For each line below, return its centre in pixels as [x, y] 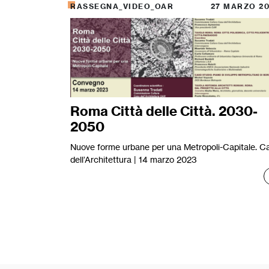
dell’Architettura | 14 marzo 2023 [134, 159]
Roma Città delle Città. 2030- [164, 111]
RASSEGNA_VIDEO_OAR [122, 7]
